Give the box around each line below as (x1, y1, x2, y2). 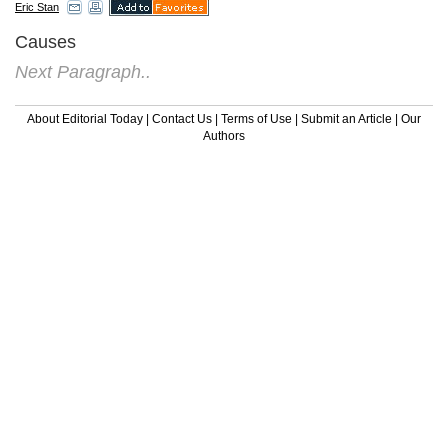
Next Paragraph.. (15, 61, 151, 82)
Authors (203, 128, 245, 143)
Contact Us (152, 111, 212, 126)
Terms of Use (221, 111, 292, 126)
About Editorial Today (27, 111, 143, 126)
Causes (15, 31, 76, 52)
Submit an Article (301, 111, 392, 126)
